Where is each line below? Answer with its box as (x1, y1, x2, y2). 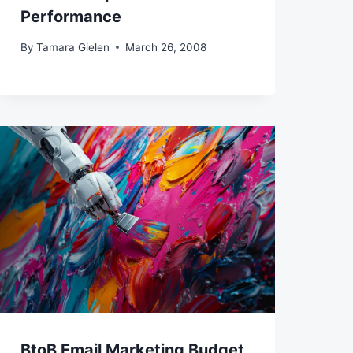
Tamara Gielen (35, 40, 110, 54)
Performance (20, 7, 121, 27)
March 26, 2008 (124, 40, 206, 54)
